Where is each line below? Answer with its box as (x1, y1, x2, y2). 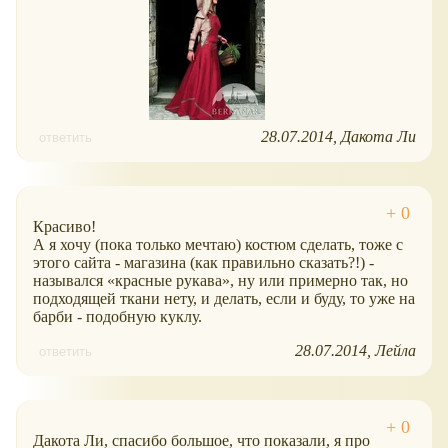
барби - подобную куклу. (33, 308, 202, 326)
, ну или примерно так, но (230, 272, 408, 290)
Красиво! (33, 218, 96, 236)
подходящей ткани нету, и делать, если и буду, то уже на (33, 290, 415, 308)
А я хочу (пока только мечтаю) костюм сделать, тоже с (33, 236, 403, 254)
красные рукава (115, 272, 222, 290)
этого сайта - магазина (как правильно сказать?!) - (33, 254, 374, 272)
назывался (33, 272, 107, 290)
